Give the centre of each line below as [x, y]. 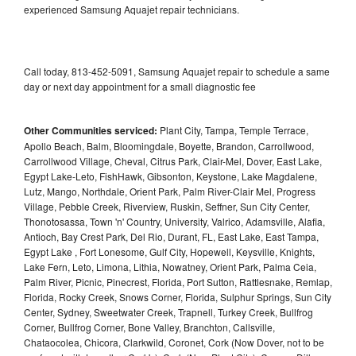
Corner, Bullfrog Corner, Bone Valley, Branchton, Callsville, [149, 327]
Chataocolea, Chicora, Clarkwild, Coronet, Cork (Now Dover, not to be [174, 342]
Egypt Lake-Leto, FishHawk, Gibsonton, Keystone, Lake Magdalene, [170, 176]
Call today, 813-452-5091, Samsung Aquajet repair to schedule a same [177, 71]
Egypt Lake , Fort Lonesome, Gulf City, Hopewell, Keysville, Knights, [169, 251]
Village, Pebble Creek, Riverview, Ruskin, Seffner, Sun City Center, [167, 206]
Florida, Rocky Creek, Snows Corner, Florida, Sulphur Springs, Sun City [178, 296]
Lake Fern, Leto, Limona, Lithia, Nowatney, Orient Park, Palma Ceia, [170, 266]
